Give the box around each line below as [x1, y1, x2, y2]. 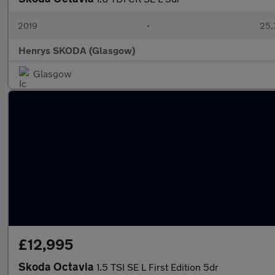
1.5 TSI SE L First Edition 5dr [96, 261, 219, 273]
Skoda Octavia [18, 260, 96, 273]
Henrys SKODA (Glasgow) [18, 44, 135, 56]
